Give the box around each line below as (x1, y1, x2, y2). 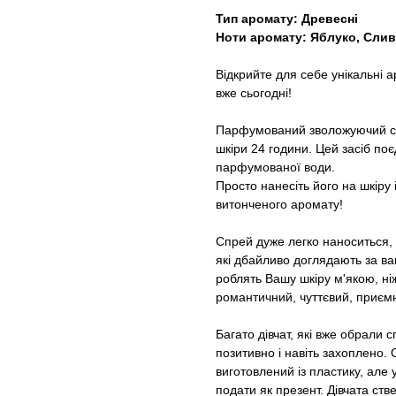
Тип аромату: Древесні (216, 11, 358, 27)
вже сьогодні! (216, 86, 292, 101)
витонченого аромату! (216, 197, 343, 212)
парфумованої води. (216, 160, 335, 175)
